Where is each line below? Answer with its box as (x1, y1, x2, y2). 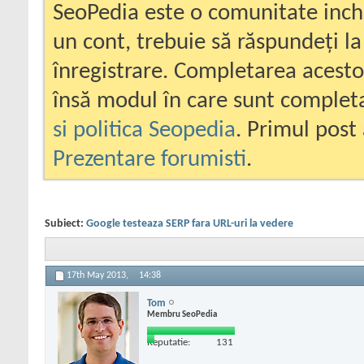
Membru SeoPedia (147, 310, 217, 319)
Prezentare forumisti (53, 148, 246, 171)
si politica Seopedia (53, 119, 236, 142)
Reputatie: (147, 336, 190, 348)
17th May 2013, (67, 271, 131, 281)
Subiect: (45, 218, 86, 230)
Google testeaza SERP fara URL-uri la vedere (86, 218, 293, 230)
